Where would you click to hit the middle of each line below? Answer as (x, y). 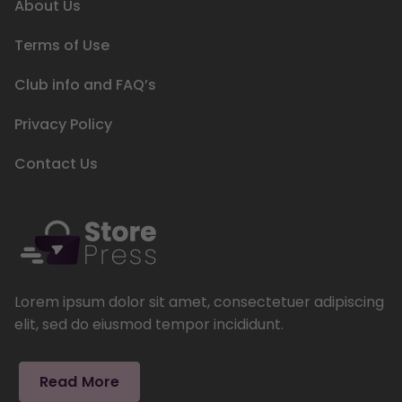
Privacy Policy (63, 125)
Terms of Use (62, 46)
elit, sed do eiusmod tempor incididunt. (149, 325)
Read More (80, 382)
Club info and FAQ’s (85, 85)
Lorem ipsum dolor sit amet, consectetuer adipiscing (199, 302)
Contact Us (56, 164)
